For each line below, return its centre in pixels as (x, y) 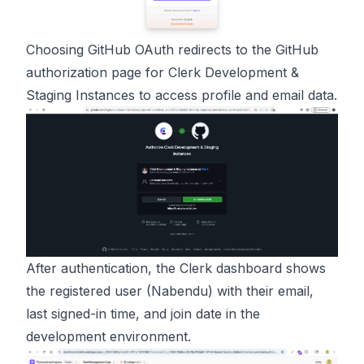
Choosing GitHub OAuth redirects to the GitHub (172, 50)
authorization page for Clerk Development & (162, 73)
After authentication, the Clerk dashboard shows (176, 268)
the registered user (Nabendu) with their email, (170, 290)
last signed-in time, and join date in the (143, 313)
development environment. (108, 336)
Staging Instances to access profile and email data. (182, 95)
